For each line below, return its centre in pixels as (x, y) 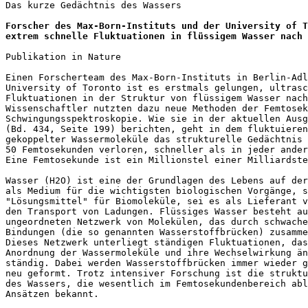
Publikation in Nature (66, 56)
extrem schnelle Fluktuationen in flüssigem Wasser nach (154, 36)
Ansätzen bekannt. (52, 294)
